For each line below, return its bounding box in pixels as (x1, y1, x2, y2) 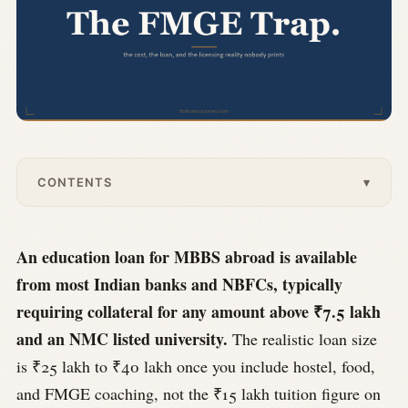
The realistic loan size (228, 328, 377, 351)
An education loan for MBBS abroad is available (16, 245, 357, 270)
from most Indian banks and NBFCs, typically (16, 272, 342, 297)
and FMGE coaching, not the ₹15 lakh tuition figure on (16, 382, 381, 405)
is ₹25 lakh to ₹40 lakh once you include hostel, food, (16, 355, 375, 378)
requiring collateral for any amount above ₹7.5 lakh (16, 300, 381, 324)
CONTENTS (37, 175, 113, 190)
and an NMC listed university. (16, 327, 228, 352)
